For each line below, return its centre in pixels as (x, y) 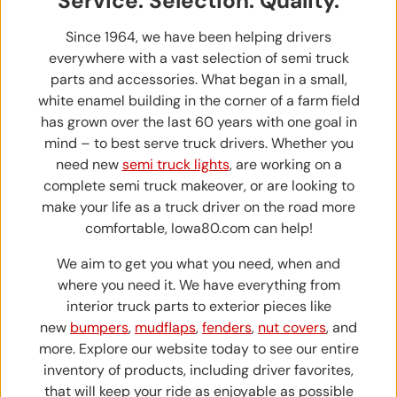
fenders (227, 327)
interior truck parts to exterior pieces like (198, 306)
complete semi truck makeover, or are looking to (198, 185)
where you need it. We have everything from (198, 284)
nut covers (292, 327)
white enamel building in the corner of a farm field (198, 100)
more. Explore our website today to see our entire (198, 348)
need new (89, 164)
